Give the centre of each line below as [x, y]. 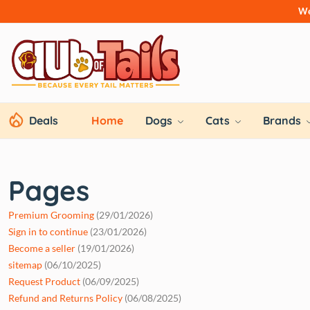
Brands [283, 120]
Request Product [44, 281]
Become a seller [42, 248]
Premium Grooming [51, 215]
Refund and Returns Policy [65, 298]
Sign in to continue [48, 231]
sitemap [25, 264]
